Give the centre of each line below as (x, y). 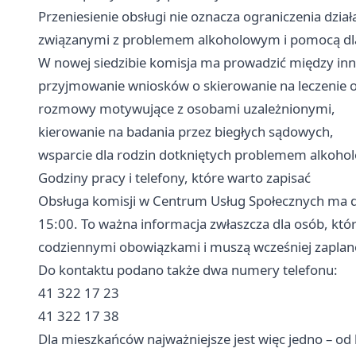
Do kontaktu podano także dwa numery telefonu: (188, 269)
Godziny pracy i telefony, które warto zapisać (174, 177)
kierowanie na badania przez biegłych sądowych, (186, 131)
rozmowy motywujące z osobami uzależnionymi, (187, 108)
